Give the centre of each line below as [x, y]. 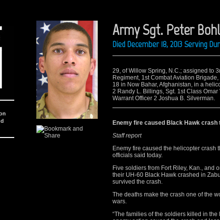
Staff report [127, 136]
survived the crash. [137, 182]
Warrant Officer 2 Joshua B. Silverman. [164, 98]
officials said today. [137, 155]
